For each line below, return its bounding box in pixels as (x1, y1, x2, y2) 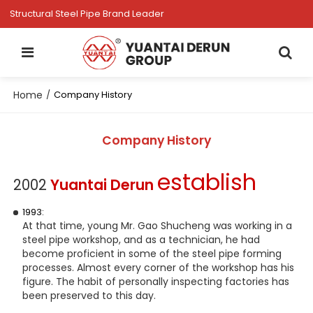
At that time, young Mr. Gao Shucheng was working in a (22, 219, 292, 233)
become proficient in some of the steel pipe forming (22, 247, 282, 261)
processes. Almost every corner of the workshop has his (22, 261, 294, 275)
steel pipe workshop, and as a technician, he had (22, 233, 260, 247)
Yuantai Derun (47, 175, 158, 196)
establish (157, 166, 257, 198)
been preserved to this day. (22, 289, 156, 303)
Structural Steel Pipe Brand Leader (10, 7, 165, 20)
